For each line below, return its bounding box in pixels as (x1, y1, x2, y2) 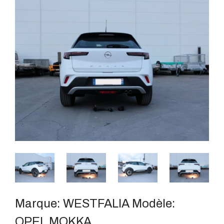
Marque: (14, 197, 63, 210)
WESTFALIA (62, 197, 132, 210)
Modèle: (131, 197, 175, 210)
